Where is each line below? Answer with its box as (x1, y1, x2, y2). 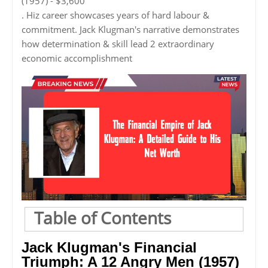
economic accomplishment (22, 51, 132, 64)
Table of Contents (34, 206, 171, 230)
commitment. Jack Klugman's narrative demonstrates (22, 23, 239, 35)
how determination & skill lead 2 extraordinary (22, 37, 214, 50)
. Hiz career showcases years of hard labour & (22, 8, 209, 21)
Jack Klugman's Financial (22, 239, 197, 256)
